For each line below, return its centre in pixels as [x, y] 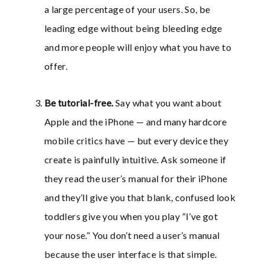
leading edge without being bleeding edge [133, 28]
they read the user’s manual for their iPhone [136, 179]
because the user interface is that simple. [130, 254]
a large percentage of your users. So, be [127, 9]
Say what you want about [169, 103]
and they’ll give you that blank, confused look [140, 198]
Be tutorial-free [78, 103]
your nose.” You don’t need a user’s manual [132, 235]
